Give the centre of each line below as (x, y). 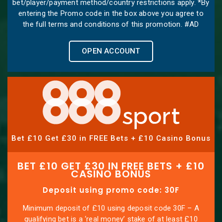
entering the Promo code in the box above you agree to (111, 13)
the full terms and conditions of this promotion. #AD (111, 24)
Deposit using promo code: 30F (111, 190)
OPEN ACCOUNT (111, 51)
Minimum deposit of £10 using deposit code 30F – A (111, 208)
